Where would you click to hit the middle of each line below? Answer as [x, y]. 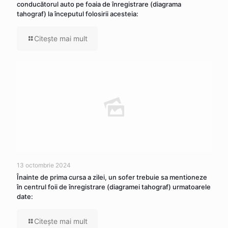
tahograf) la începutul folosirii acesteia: [78, 14]
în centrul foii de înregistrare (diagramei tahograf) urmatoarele [114, 187]
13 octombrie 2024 [44, 165]
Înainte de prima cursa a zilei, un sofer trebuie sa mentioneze [112, 177]
